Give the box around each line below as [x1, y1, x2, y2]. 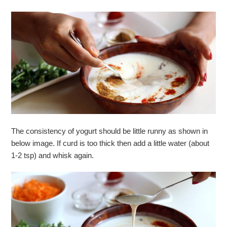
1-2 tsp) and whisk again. [11, 150, 94, 160]
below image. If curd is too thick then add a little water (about [11, 138, 210, 147]
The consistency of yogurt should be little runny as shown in [11, 126, 208, 135]
